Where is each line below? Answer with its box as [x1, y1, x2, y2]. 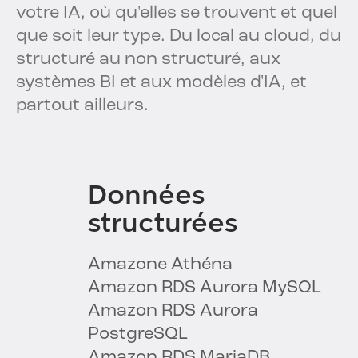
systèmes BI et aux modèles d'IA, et [16, 74, 307, 93]
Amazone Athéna [88, 256, 233, 275]
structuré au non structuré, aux [16, 50, 280, 70]
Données [88, 180, 205, 211]
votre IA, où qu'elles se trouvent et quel [16, 4, 337, 23]
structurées [88, 208, 237, 239]
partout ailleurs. [16, 97, 149, 116]
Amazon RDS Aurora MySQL [88, 279, 321, 298]
